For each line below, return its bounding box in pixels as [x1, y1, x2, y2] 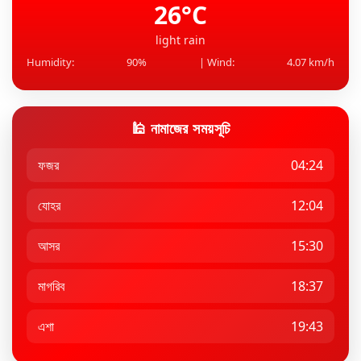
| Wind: [199, 55, 234, 70]
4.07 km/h [287, 55, 334, 70]
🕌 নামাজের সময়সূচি [131, 118, 230, 139]
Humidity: [27, 55, 74, 70]
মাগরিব [38, 277, 64, 296]
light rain [156, 32, 205, 48]
